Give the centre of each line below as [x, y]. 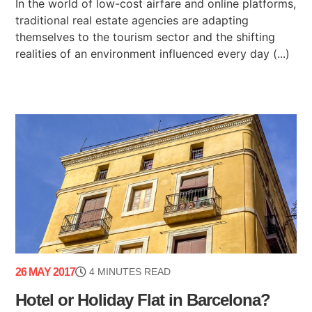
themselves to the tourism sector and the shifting [146, 37]
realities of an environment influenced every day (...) [153, 53]
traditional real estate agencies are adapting [132, 20]
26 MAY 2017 [46, 272]
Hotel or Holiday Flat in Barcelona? [143, 299]
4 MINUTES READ [130, 271]
